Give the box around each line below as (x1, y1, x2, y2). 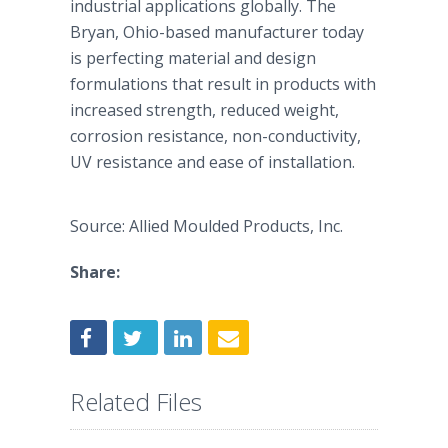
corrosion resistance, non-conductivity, (70, 125, 361, 147)
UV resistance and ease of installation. (70, 151, 355, 173)
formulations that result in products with (70, 73, 376, 95)
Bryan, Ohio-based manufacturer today (70, 21, 364, 43)
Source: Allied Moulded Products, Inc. (70, 215, 343, 237)
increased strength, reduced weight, (70, 99, 339, 121)
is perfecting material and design (70, 47, 316, 69)
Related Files (70, 384, 202, 418)
